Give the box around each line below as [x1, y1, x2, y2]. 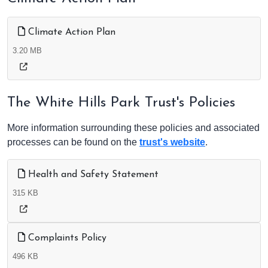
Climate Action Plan [25, 28, 115, 38]
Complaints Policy [25, 233, 106, 243]
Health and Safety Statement [25, 170, 159, 180]
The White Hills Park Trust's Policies [7, 96, 235, 111]
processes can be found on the [7, 137, 139, 148]
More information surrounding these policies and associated [7, 123, 260, 133]
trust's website [139, 137, 205, 148]
